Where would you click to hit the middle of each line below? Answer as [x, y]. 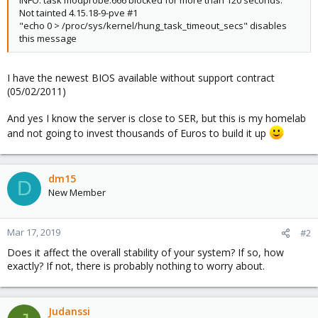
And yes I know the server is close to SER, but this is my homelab [157, 118]
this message [48, 38]
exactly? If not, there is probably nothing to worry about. [136, 265]
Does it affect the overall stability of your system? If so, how [146, 252]
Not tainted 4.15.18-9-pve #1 [78, 13]
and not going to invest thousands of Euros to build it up [138, 133]
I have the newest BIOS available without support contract [141, 78]
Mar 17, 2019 [34, 232]
